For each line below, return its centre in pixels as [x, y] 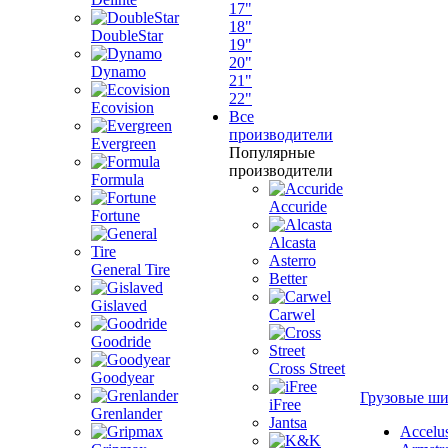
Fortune [115, 215]
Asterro [292, 260]
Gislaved [119, 305]
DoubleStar [127, 35]
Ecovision [122, 107]
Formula [117, 179]
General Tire [130, 269]
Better [288, 278]
